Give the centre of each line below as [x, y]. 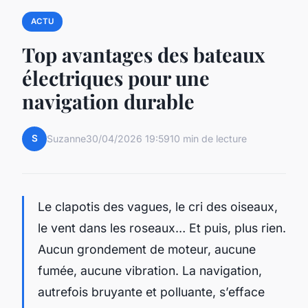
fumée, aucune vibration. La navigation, [150, 270]
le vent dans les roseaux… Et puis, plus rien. [162, 228]
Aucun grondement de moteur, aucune [147, 249]
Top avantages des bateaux [143, 54]
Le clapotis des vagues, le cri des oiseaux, [158, 206]
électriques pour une [116, 77]
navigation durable [108, 101]
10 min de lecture [208, 139]
